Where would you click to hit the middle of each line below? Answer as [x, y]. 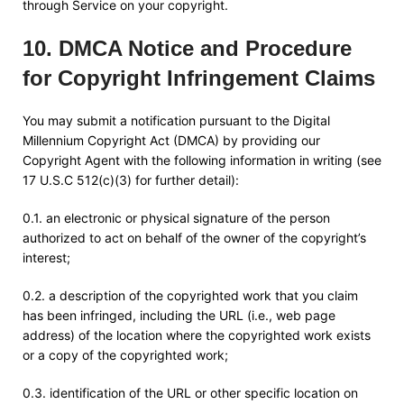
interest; [46, 257]
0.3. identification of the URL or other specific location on [190, 393]
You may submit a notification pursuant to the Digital [176, 120]
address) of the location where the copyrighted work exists [197, 335]
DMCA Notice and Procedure [205, 48]
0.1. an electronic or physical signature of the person [176, 218]
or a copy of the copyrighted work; [125, 355]
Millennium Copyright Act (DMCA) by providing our [171, 140]
